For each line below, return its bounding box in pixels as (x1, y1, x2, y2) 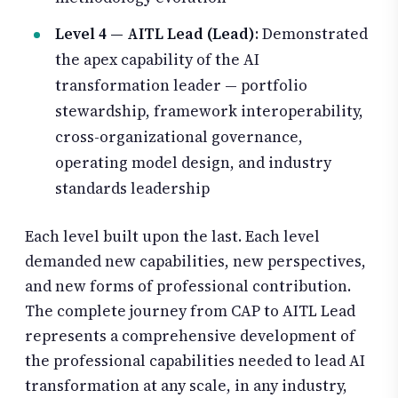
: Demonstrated (255, 22, 368, 44)
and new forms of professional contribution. (25, 275, 351, 298)
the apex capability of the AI (55, 48, 259, 70)
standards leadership (55, 177, 210, 199)
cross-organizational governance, (55, 125, 303, 147)
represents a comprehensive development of (25, 325, 355, 347)
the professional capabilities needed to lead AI (25, 350, 365, 372)
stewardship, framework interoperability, (55, 99, 363, 122)
